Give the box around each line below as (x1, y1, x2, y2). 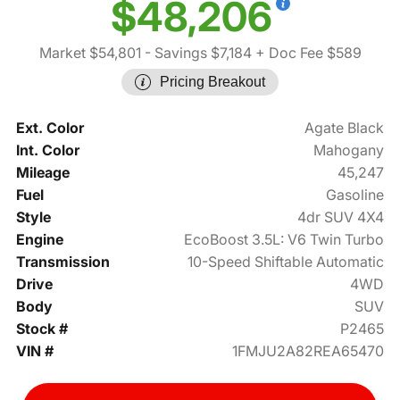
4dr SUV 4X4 (297, 208, 385, 227)
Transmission (15, 253, 110, 271)
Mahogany (313, 141, 385, 160)
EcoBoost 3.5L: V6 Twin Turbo (184, 230, 385, 249)
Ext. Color (15, 119, 84, 137)
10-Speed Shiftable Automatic (187, 253, 385, 271)
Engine (15, 230, 63, 249)
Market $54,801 (38, 44, 141, 62)
